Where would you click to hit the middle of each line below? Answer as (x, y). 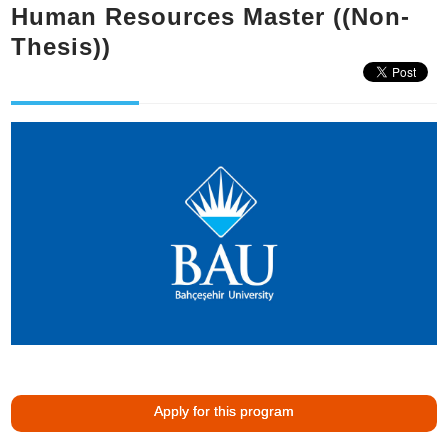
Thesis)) (61, 46)
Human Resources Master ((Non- (211, 16)
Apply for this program (224, 411)
